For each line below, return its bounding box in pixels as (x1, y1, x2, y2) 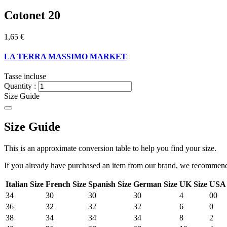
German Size (133, 179, 177, 188)
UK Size (179, 179, 207, 188)
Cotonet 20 (4, 8, 60, 22)
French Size (46, 179, 86, 188)
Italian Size (6, 179, 44, 188)
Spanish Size (88, 179, 131, 188)
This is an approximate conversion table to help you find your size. (4, 143, 216, 153)
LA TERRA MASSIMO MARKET (4, 52, 127, 61)
